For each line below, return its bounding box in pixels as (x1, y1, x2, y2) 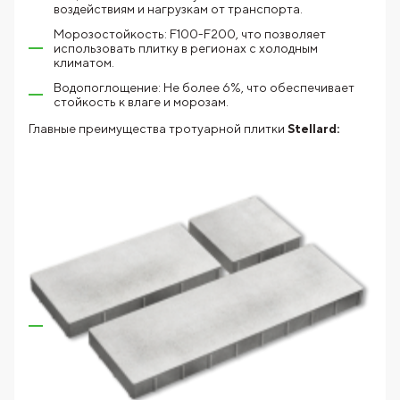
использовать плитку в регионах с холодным (54, 41, 318, 55)
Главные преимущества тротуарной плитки (29, 121, 285, 136)
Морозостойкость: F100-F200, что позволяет (54, 27, 326, 41)
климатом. (54, 55, 114, 70)
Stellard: (285, 121, 342, 136)
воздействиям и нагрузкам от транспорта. (54, 2, 303, 16)
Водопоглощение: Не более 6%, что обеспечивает (54, 80, 354, 95)
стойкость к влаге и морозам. (54, 95, 229, 109)
